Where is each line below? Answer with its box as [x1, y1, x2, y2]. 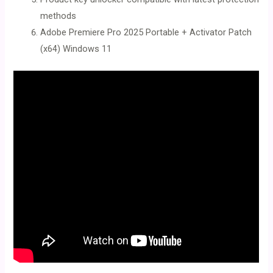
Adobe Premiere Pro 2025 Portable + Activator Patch [40, 27, 252, 38]
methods [40, 10, 77, 22]
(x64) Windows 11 [40, 43, 112, 55]
